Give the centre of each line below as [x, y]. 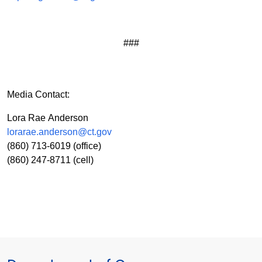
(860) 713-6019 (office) [54, 146]
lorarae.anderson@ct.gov [59, 132]
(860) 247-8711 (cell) [50, 160]
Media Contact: [38, 95]
